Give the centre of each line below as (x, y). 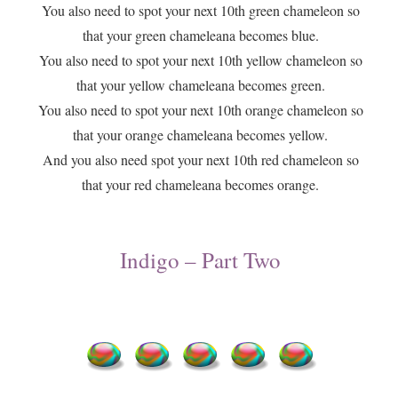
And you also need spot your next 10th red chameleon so (200, 160)
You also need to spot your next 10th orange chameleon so (200, 110)
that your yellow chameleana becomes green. (200, 85)
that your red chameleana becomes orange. (201, 185)
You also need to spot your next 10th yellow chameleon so (200, 60)
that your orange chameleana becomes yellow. (201, 135)
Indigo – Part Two (201, 260)
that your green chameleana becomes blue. (200, 36)
